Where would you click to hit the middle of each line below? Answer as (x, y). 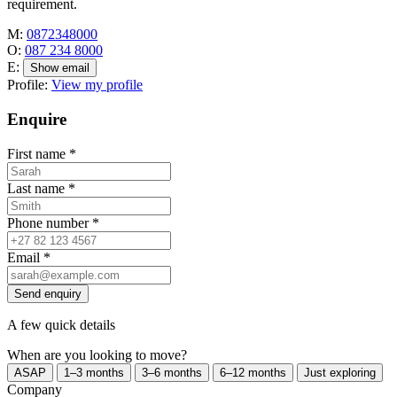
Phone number (50, 222)
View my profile (97, 85)
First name (38, 153)
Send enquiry (48, 293)
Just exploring (340, 372)
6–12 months (253, 372)
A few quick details (61, 324)
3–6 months (172, 372)
